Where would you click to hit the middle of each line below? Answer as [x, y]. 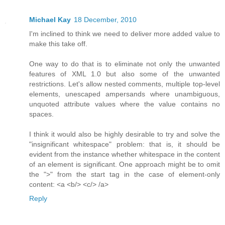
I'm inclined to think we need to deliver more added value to [125, 33]
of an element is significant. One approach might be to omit [125, 164]
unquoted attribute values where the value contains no [125, 104]
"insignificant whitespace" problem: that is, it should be [125, 144]
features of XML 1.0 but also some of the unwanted [125, 74]
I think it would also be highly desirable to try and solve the [125, 134]
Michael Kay [50, 19]
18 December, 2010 [105, 19]
